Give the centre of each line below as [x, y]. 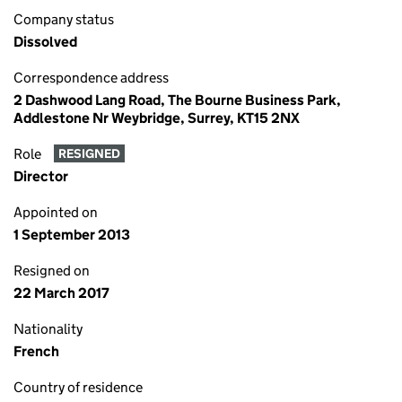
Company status [64, 19]
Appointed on [56, 212]
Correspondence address [91, 78]
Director [41, 176]
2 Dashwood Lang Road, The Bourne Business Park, [177, 100]
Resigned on [52, 271]
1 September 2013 [72, 235]
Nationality [48, 329]
